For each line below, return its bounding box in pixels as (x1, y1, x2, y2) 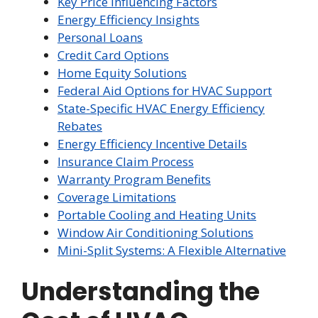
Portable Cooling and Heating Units (57, 206, 256, 223)
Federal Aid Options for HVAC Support (57, 82, 272, 99)
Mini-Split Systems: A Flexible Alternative (57, 241, 286, 258)
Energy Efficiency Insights (57, 11, 199, 28)
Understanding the (21, 274, 260, 309)
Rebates (57, 117, 102, 134)
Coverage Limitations (57, 188, 176, 205)
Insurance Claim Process (57, 153, 194, 170)
